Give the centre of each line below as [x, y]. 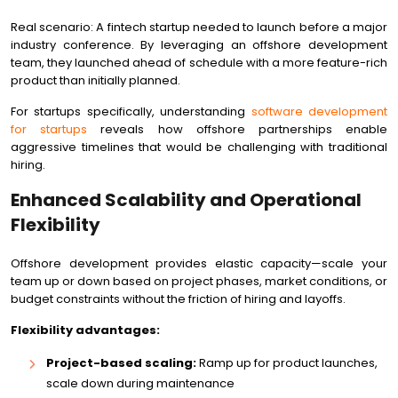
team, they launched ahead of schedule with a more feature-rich [199, 63]
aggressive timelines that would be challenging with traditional [199, 147]
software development [319, 111]
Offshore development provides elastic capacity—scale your [199, 263]
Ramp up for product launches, [287, 363]
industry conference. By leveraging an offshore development [199, 45]
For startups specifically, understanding [131, 111]
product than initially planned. [96, 80]
